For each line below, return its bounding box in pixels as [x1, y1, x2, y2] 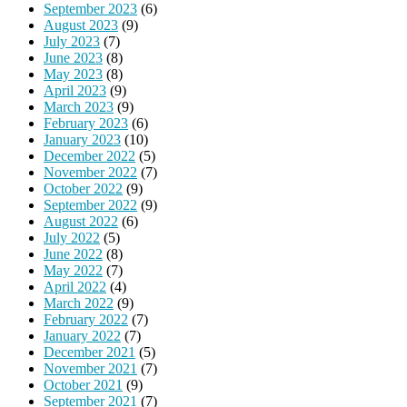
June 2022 [44, 245, 103, 262]
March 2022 [44, 294, 114, 311]
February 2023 [44, 114, 128, 131]
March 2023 [44, 98, 114, 114]
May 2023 [44, 65, 103, 82]
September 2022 [44, 196, 137, 213]
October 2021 [44, 376, 123, 392]
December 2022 [44, 147, 135, 164]
